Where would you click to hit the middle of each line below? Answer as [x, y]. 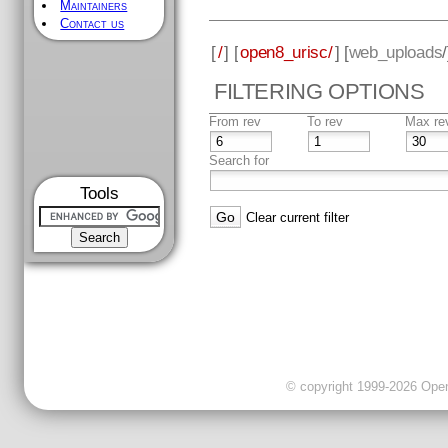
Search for [239, 161]
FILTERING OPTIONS [319, 92]
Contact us [92, 23]
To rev [325, 122]
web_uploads [395, 51]
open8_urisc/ [286, 51]
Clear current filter [298, 218]
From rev [235, 122]
